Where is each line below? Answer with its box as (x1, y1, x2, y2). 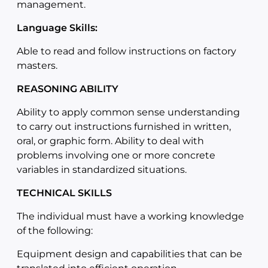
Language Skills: (17, 22, 98, 33)
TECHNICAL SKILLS (17, 187, 112, 199)
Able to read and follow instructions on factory (17, 45, 236, 57)
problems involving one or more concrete (17, 150, 215, 161)
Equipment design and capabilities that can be (17, 248, 242, 260)
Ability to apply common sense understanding (17, 106, 240, 118)
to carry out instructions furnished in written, (17, 121, 231, 132)
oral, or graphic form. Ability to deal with (17, 135, 204, 147)
